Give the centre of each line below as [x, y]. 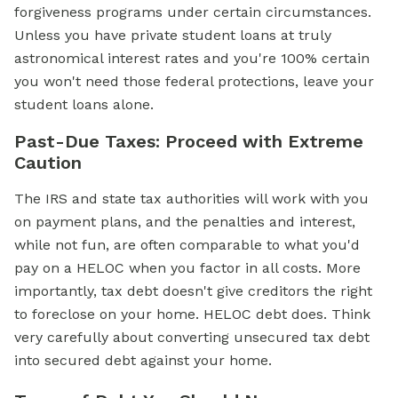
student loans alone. [84, 104]
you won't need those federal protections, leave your [194, 81]
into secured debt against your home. [143, 360]
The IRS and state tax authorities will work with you [191, 199]
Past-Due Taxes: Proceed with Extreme [189, 141]
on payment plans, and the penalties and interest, [185, 222]
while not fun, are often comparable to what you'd [187, 245]
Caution [48, 163]
